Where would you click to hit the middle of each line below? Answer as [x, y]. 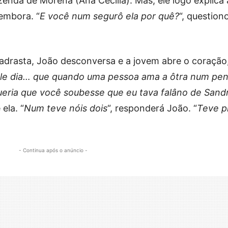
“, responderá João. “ [152, 108]
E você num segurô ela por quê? [109, 16]
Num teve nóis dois [66, 108]
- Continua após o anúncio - [53, 150]
